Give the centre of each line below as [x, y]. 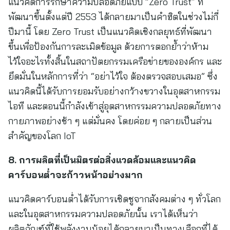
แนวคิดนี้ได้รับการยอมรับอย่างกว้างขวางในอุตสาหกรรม [114, 91]
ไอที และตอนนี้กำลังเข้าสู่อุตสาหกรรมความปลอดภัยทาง [115, 106]
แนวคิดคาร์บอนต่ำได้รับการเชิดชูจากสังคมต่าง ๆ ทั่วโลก [114, 199]
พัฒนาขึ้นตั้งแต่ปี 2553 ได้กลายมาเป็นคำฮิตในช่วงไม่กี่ [113, 17]
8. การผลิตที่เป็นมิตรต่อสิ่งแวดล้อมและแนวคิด [102, 160]
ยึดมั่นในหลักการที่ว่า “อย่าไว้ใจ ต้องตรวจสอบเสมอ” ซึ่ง [113, 76]
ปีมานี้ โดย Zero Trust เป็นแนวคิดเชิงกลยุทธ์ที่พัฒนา [110, 32]
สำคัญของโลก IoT [42, 136]
